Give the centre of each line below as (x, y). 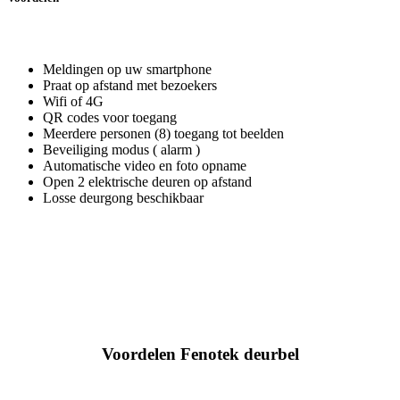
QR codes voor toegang (110, 117)
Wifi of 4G (73, 101)
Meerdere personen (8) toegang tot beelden (163, 133)
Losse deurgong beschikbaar (123, 197)
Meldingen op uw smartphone (127, 69)
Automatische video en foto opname (145, 165)
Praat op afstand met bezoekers (130, 85)
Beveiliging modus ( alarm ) (121, 149)
